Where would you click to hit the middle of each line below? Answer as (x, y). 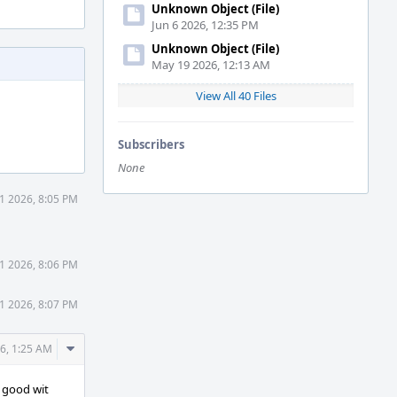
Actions (91, 368)
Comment (99, 348)
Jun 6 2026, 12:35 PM (205, 25)
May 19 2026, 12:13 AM (211, 65)
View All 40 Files (236, 96)
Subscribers (151, 144)
